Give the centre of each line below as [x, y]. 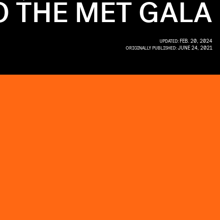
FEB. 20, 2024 [196, 41]
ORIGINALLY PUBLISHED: [152, 48]
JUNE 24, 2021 [195, 48]
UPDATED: [170, 41]
